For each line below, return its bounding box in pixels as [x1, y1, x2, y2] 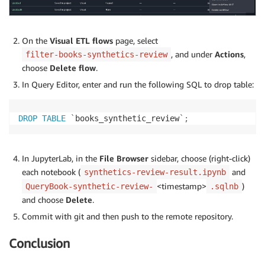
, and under [171, 49, 215, 60]
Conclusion [9, 235, 70, 251]
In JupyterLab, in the [22, 153, 99, 164]
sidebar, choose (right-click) [148, 153, 250, 164]
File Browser [99, 153, 148, 164]
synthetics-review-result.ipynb [84, 167, 226, 177]
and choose [22, 195, 66, 205]
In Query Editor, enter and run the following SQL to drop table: [22, 79, 254, 90]
